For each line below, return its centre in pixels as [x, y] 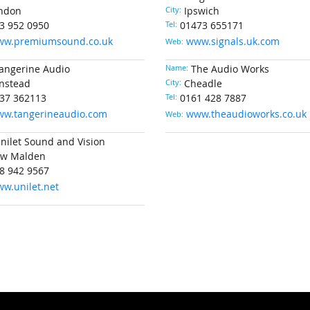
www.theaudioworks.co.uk [246, 114]
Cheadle [203, 84]
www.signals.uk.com [232, 42]
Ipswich [201, 11]
